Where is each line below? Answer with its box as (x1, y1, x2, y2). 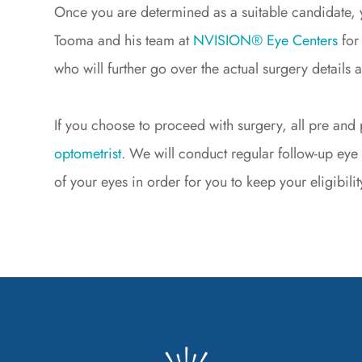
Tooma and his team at (54, 30, 194, 52)
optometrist (54, 143, 122, 165)
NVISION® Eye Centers (193, 30, 339, 52)
